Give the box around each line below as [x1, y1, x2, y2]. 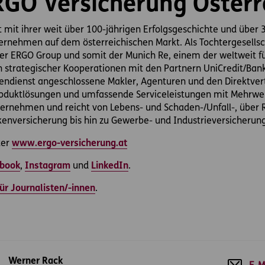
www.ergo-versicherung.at [12, 139, 127, 148]
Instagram [25, 161, 70, 171]
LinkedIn [91, 161, 128, 171]
